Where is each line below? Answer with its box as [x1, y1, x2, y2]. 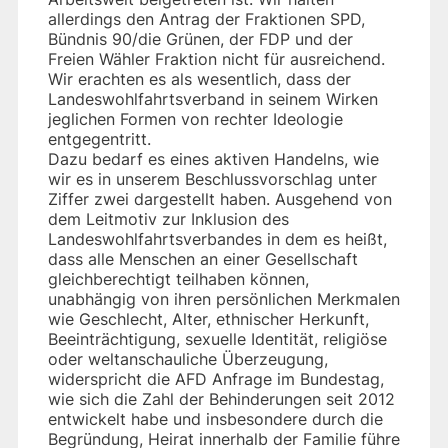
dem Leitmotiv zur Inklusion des [48, 208, 289, 229]
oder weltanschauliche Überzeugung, [48, 348, 328, 369]
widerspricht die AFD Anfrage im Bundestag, [48, 368, 384, 389]
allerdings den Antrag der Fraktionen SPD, [48, 8, 365, 29]
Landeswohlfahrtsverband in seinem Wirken [48, 88, 378, 109]
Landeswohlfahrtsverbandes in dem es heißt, [48, 228, 387, 249]
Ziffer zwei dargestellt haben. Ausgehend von [48, 188, 392, 209]
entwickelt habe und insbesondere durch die [48, 408, 383, 429]
